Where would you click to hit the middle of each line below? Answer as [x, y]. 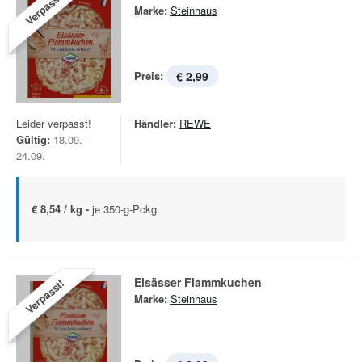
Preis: [149, 76]
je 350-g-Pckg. [126, 209]
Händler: [155, 123]
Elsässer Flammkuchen [198, 282]
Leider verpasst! [54, 123]
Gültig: [33, 139]
